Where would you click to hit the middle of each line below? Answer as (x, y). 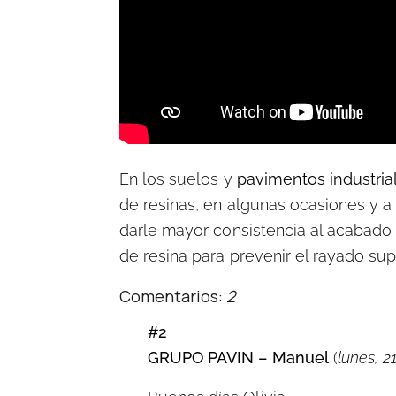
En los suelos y (178, 179)
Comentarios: (173, 296)
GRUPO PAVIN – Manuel (238, 358)
